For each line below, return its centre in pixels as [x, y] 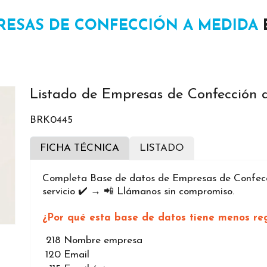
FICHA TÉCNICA [80, 148]
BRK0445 [51, 120]
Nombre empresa [103, 241]
